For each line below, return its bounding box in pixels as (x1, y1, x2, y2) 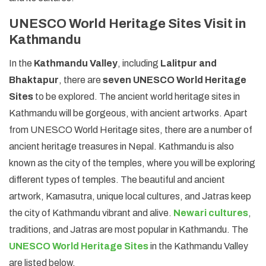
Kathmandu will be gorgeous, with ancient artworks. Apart (9, 107, 248, 118)
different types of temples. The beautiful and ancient (9, 174, 225, 185)
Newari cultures (173, 207, 248, 218)
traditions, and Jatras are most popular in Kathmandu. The (9, 224, 248, 235)
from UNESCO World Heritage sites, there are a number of (9, 124, 252, 135)
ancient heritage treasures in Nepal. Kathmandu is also (9, 141, 234, 151)
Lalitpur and (160, 58, 217, 68)
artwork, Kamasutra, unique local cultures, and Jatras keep (9, 191, 251, 201)
